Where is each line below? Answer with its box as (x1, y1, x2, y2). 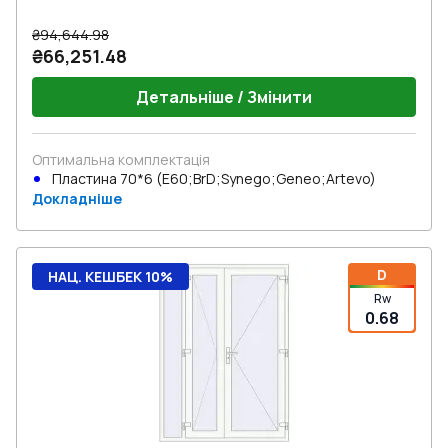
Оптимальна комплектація (32, 150, 210, 169)
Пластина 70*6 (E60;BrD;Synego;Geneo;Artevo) (52, 169, 376, 188)
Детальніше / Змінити (136, 86, 312, 108)
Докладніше (32, 189, 122, 208)
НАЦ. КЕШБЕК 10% (48, 267, 173, 286)
